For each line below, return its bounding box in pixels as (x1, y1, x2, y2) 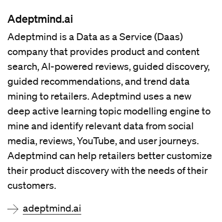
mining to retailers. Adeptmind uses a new (7, 90, 191, 103)
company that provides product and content (7, 46, 200, 58)
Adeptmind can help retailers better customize (7, 150, 212, 162)
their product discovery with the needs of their (7, 165, 208, 177)
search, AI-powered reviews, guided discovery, (7, 60, 210, 73)
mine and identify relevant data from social (7, 120, 194, 132)
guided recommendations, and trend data (7, 75, 190, 88)
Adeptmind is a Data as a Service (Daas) (7, 31, 183, 43)
